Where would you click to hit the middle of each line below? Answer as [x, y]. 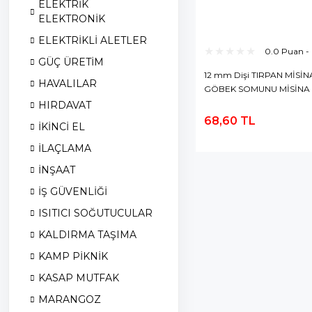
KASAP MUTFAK [79, 278]
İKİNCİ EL [62, 127]
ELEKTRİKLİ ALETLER [93, 40]
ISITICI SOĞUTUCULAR [95, 213]
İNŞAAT [57, 170]
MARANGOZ [70, 299]
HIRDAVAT [65, 105]
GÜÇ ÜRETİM [71, 62]
